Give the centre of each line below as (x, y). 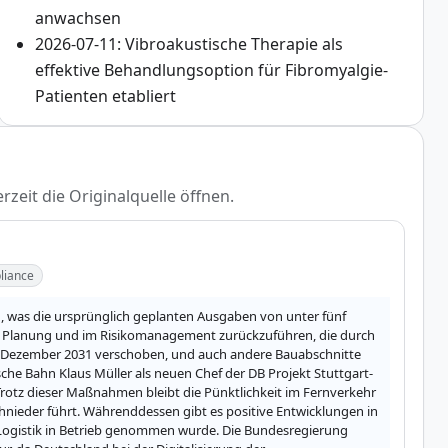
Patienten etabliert (105, 95)
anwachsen (77, 17)
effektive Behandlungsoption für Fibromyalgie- (211, 69)
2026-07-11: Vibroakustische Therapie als (188, 43)
